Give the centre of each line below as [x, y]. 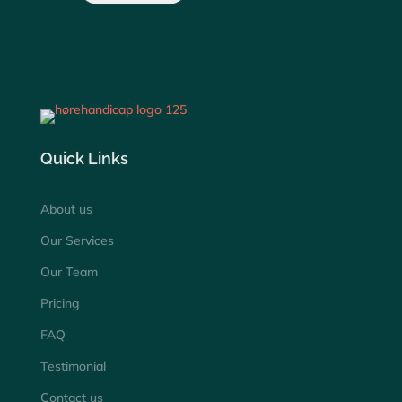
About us [66, 209]
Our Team [69, 271]
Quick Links [84, 158]
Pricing [60, 303]
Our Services [77, 240]
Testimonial [73, 366]
